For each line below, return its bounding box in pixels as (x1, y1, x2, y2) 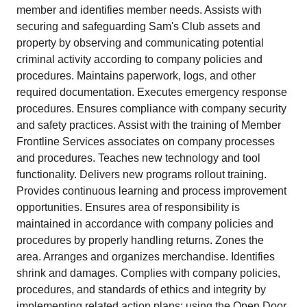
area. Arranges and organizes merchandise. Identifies (16, 251, 275, 262)
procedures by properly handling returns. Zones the (16, 234, 264, 246)
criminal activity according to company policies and (16, 53, 262, 65)
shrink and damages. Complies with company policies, (16, 267, 280, 279)
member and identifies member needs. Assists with (16, 4, 262, 16)
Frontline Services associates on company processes (16, 136, 275, 147)
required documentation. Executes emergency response (16, 86, 287, 98)
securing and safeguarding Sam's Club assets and (16, 21, 260, 32)
